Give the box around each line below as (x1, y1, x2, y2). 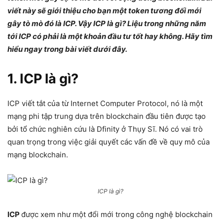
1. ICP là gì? (7, 71, 78, 87)
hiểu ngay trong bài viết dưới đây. (7, 44, 127, 54)
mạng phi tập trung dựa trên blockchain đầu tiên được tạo (7, 111, 206, 121)
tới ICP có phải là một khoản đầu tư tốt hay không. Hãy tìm (7, 32, 213, 41)
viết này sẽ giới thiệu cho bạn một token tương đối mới (7, 6, 201, 15)
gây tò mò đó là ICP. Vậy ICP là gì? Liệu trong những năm (7, 19, 206, 28)
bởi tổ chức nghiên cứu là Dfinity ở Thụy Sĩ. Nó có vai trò (7, 124, 203, 134)
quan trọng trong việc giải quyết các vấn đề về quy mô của (7, 137, 210, 147)
